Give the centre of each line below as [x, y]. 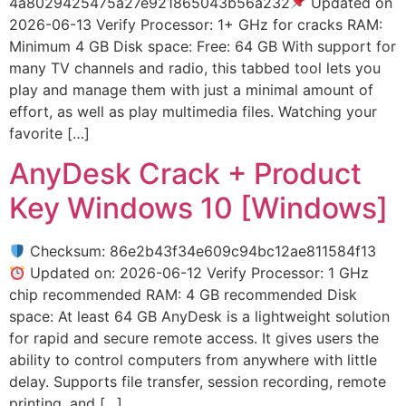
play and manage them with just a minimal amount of [191, 89]
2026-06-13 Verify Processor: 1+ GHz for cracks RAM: [196, 24]
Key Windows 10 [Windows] [198, 208]
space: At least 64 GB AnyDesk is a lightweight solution [199, 317]
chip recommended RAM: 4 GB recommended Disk [183, 295]
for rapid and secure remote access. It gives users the [194, 338]
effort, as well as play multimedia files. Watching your [193, 111]
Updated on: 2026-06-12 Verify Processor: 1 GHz [198, 273]
